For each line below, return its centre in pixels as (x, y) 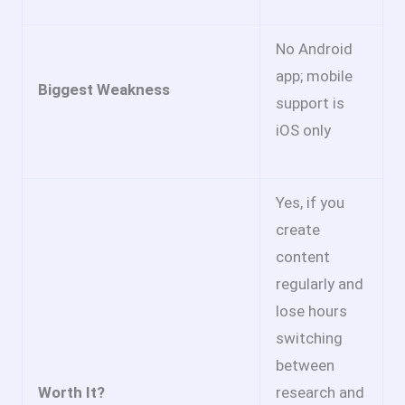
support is (310, 104)
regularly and (320, 284)
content (303, 257)
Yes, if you (310, 203)
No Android (314, 49)
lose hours (311, 311)
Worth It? (71, 393)
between (305, 366)
